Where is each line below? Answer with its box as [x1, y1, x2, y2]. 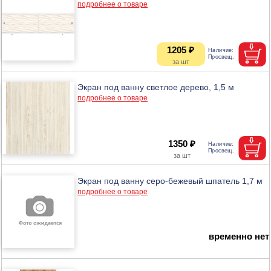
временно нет [208, 230, 269, 241]
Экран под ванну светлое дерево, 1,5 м [77, 82, 235, 92]
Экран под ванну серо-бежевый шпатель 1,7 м [77, 175, 263, 186]
